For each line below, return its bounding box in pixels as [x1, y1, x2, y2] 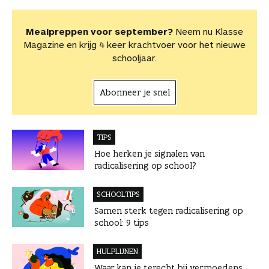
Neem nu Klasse [173, 25, 243, 37]
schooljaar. [112, 52, 157, 63]
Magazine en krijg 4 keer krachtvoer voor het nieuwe [23, 38, 246, 50]
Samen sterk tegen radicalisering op [94, 204, 243, 216]
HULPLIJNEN [97, 246, 138, 256]
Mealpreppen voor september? [26, 25, 173, 37]
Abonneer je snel [99, 86, 170, 98]
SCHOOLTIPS [97, 189, 140, 199]
